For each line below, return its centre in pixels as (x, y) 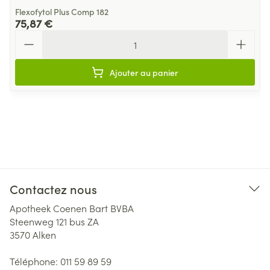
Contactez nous (53, 189)
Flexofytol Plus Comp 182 (62, 11)
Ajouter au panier (144, 72)
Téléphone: (35, 261)
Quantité (34, 36)
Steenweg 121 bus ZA (54, 221)
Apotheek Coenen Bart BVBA (72, 208)
